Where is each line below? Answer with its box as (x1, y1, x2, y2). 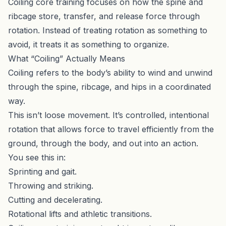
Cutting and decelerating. (8, 194, 102, 205)
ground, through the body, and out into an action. (8, 138, 198, 148)
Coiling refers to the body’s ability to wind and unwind (8, 67, 212, 78)
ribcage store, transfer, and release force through (8, 11, 200, 21)
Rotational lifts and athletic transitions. (8, 208, 152, 219)
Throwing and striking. (8, 180, 93, 191)
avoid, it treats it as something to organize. (8, 39, 169, 49)
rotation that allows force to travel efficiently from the (8, 124, 214, 134)
